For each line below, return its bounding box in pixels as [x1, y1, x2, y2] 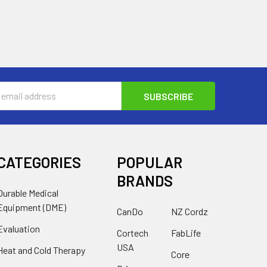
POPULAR [117, 153, 182, 171]
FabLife [170, 226, 201, 238]
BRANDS [117, 171, 173, 190]
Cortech [117, 226, 148, 238]
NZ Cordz [170, 205, 208, 217]
